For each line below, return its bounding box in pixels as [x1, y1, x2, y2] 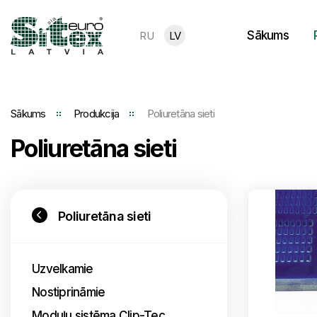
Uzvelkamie [32, 262, 93, 276]
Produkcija [73, 107, 120, 120]
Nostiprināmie [32, 285, 105, 299]
